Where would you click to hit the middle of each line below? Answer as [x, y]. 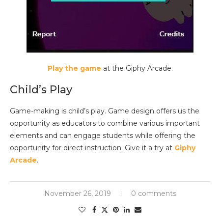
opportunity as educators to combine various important [105, 124]
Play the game [74, 69]
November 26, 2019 [77, 194]
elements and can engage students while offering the [103, 136]
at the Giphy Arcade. [137, 69]
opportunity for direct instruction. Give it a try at [92, 148]
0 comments [153, 194]
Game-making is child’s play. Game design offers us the [105, 111]
